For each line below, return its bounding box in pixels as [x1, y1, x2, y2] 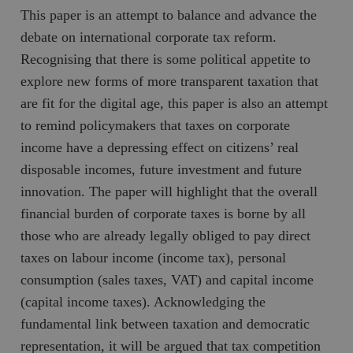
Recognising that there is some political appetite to [20, 50, 311, 67]
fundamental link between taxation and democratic [20, 315, 310, 332]
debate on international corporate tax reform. [20, 28, 277, 45]
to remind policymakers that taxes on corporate [20, 117, 291, 133]
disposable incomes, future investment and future [20, 161, 303, 177]
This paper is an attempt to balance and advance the [20, 6, 318, 23]
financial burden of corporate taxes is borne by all [20, 205, 307, 221]
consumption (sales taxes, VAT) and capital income [20, 271, 314, 288]
